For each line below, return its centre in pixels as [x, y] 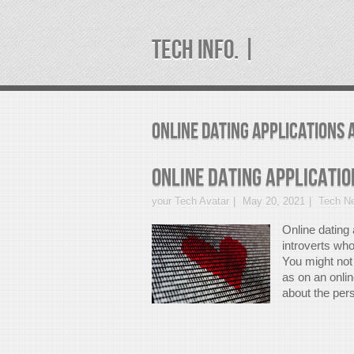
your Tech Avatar [190, 201]
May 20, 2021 [274, 201]
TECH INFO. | [204, 50]
